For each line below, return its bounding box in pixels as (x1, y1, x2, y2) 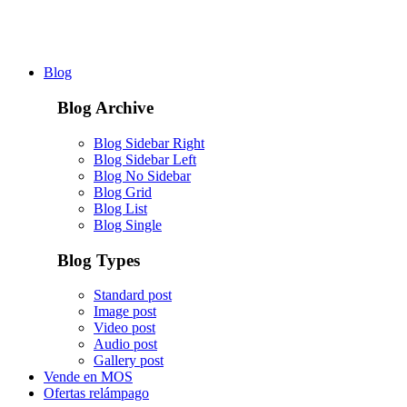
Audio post (94, 336, 157, 352)
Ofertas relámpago (44, 385, 149, 402)
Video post (94, 320, 155, 336)
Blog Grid (94, 184, 152, 200)
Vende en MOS (44, 369, 133, 385)
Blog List (94, 200, 147, 216)
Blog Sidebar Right (94, 134, 204, 151)
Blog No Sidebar (94, 167, 191, 184)
